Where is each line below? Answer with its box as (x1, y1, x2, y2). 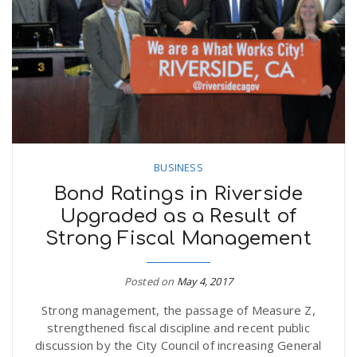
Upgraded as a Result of (60, 205, 297, 227)
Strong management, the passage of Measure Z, (41, 301, 316, 318)
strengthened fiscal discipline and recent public (47, 319, 310, 335)
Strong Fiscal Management (45, 227, 312, 249)
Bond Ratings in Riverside (53, 182, 304, 205)
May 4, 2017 (176, 273, 233, 288)
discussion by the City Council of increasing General (35, 336, 322, 353)
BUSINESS (154, 159, 203, 175)
